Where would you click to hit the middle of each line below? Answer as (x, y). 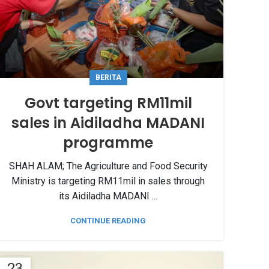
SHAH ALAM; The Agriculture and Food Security (108, 166)
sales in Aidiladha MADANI (108, 122)
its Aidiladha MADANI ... (108, 196)
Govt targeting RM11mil (108, 103)
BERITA (108, 77)
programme (108, 142)
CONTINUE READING (108, 220)
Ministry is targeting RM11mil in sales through (108, 181)
